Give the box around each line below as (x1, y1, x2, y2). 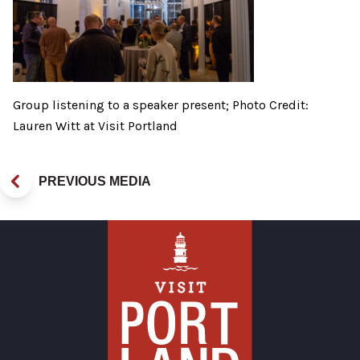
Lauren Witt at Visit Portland (13, 118, 178, 134)
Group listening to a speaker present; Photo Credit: (13, 97, 309, 113)
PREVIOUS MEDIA (39, 174, 151, 189)
